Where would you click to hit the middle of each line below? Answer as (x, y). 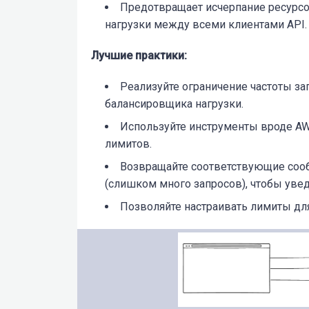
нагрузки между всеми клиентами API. (206, 25)
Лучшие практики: (139, 56)
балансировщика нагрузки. (174, 104)
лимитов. (128, 144)
